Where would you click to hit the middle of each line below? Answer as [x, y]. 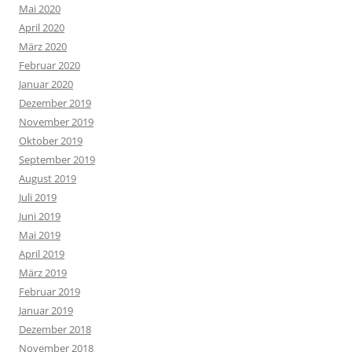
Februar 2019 [49, 291]
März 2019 [43, 272]
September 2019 [57, 159]
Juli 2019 [38, 197]
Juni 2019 [40, 216]
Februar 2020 [49, 65]
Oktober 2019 [51, 140]
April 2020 [42, 27]
